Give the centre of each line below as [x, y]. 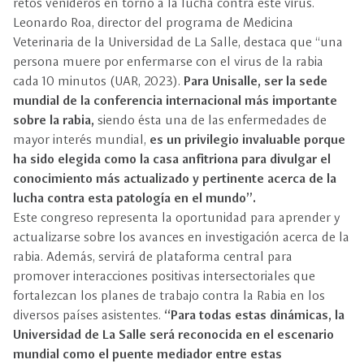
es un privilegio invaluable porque [247, 139]
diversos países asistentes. [87, 315]
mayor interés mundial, [81, 139]
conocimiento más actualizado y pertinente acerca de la [175, 178]
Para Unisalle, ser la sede [256, 81]
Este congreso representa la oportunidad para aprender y [176, 217]
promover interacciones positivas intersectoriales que [164, 276]
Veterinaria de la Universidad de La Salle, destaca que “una [178, 42]
